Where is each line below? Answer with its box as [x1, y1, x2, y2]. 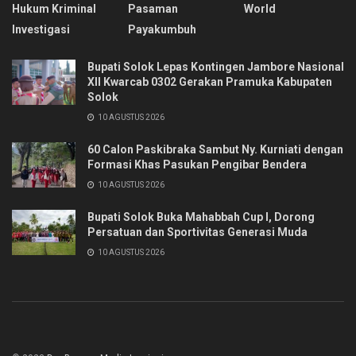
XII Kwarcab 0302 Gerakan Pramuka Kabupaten [87, 75, 332, 88]
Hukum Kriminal [12, 2, 96, 15]
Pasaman [128, 2, 178, 15]
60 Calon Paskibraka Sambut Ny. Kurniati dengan [87, 142, 343, 156]
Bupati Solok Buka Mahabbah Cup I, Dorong [87, 210, 315, 223]
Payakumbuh [128, 22, 196, 36]
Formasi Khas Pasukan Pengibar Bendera [87, 157, 307, 171]
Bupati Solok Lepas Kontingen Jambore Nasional [87, 60, 344, 73]
